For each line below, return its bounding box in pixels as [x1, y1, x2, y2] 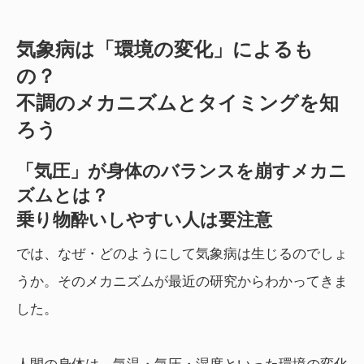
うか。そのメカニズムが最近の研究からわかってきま [16, 274, 348, 290]
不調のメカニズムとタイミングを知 [16, 92, 339, 115]
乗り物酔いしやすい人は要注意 [16, 210, 272, 231]
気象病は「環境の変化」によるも [16, 38, 314, 61]
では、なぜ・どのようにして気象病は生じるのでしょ [16, 246, 348, 262]
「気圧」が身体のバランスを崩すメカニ [16, 161, 347, 182]
